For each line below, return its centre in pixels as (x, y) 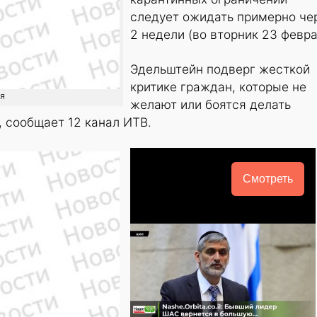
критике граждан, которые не (218, 87)
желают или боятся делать (211, 105)
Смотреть (267, 179)
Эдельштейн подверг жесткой (220, 69)
